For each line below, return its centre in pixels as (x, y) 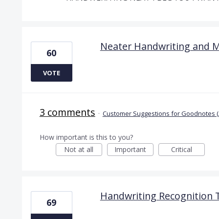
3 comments (67, 112)
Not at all (79, 149)
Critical (181, 149)
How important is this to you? (86, 137)
